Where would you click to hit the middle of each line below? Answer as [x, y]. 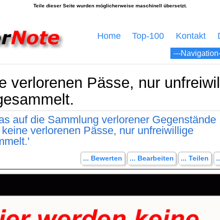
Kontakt [191, 36]
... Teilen [195, 158]
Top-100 [148, 36]
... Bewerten [103, 158]
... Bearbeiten [151, 158]
